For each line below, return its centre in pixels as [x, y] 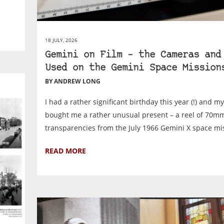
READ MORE [66, 151]
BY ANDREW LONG [73, 81]
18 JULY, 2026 [61, 40]
